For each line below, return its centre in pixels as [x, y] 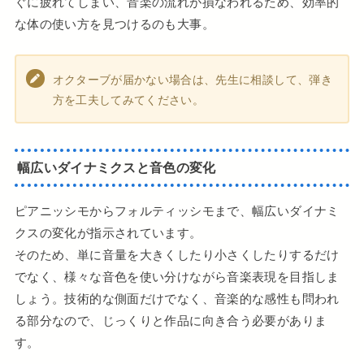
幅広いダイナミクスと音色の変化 [117, 168]
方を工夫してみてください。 [128, 99]
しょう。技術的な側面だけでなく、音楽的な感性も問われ [177, 298]
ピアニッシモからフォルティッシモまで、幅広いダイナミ [177, 210]
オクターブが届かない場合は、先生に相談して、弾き [192, 79]
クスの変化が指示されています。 [108, 232]
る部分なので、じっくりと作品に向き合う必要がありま [171, 320]
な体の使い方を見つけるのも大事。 [114, 24]
